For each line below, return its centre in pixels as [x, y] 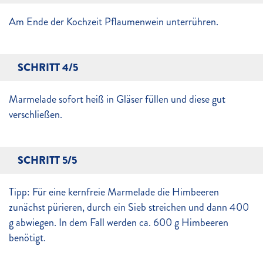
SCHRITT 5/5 [47, 160]
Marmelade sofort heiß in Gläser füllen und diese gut [117, 99]
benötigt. [27, 238]
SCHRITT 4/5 [48, 68]
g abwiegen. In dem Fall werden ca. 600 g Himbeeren [119, 222]
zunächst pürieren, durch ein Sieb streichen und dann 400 [129, 207]
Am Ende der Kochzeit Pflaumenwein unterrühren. [114, 22]
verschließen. [36, 114]
